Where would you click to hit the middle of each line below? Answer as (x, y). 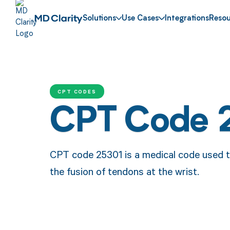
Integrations (187, 19)
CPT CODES (77, 91)
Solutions (99, 19)
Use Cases (140, 19)
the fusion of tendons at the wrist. (124, 171)
